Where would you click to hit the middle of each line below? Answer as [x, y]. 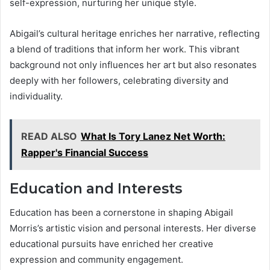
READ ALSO [49, 136]
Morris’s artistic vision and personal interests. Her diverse [133, 228]
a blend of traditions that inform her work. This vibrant [124, 49]
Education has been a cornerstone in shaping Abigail [121, 213]
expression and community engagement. [96, 260]
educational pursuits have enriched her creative [111, 244]
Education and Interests [96, 188]
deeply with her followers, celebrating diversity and [119, 80]
